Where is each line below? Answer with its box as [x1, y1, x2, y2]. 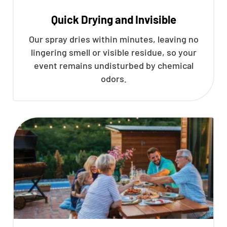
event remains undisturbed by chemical [33, 60, 194, 71]
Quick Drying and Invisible [51, 13, 176, 26]
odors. [100, 73, 127, 84]
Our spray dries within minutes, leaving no [28, 33, 199, 45]
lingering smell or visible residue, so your [30, 47, 197, 58]
